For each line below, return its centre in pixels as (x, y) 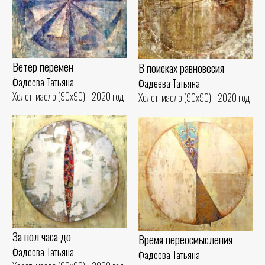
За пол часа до (42, 236)
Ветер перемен (43, 66)
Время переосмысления (185, 239)
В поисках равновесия (181, 68)
